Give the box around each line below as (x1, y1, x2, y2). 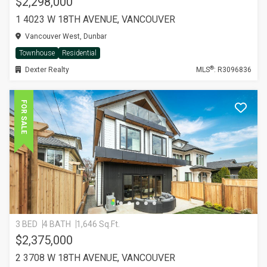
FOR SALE (20, 100, 28, 134)
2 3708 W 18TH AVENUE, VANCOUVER (15, 252, 175, 263)
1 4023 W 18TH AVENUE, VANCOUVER (15, 14, 175, 25)
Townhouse (19, 49, 55, 57)
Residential (62, 49, 97, 57)
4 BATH (43, 219, 71, 229)
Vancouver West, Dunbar (23, 32, 107, 41)
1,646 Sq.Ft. (76, 219, 120, 229)
